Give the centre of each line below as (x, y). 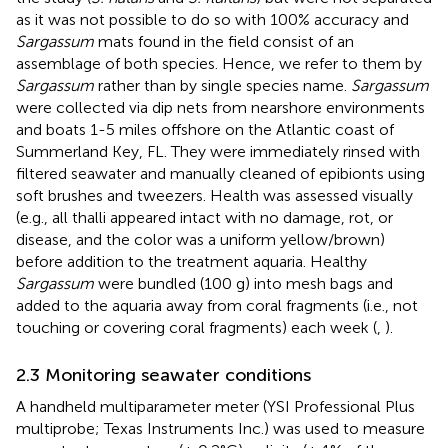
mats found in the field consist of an (224, 42)
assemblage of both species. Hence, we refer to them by (219, 64)
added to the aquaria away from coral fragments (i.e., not (217, 306)
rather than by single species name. (222, 86)
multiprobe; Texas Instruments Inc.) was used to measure (220, 429)
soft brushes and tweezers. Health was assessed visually (214, 196)
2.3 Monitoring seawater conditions (163, 375)
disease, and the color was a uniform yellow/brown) (200, 240)
